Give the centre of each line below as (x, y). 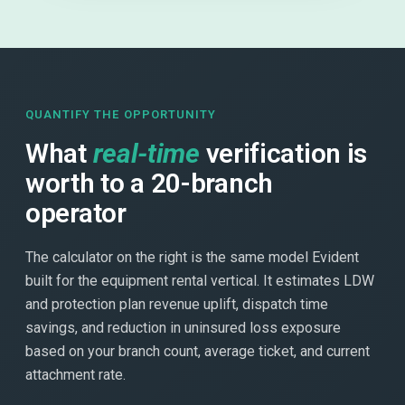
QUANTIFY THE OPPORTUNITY (121, 114)
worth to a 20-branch (149, 183)
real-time (146, 153)
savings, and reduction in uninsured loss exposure (183, 327)
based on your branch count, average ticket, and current (198, 351)
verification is (283, 153)
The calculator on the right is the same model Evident (192, 257)
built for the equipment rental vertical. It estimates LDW (200, 280)
